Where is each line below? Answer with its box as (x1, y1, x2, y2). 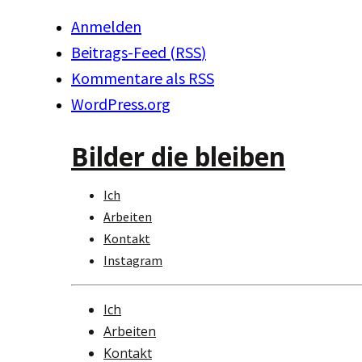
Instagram (103, 252, 162, 269)
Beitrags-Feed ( (71, 42, 175, 63)
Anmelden (71, 16, 141, 37)
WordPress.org (71, 94, 170, 115)
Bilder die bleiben (71, 138, 285, 174)
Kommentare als (71, 68, 188, 89)
